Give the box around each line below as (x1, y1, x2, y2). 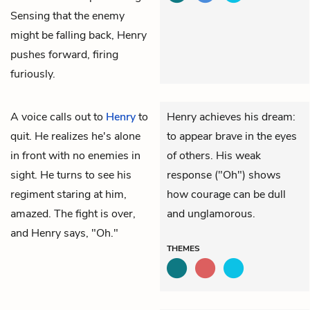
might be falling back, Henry (10, 27, 147, 43)
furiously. (10, 66, 55, 82)
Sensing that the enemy (10, 8, 125, 24)
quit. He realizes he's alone (10, 128, 140, 144)
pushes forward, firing (10, 46, 118, 62)
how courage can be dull (167, 186, 286, 202)
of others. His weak (167, 147, 261, 163)
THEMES (167, 242, 200, 254)
